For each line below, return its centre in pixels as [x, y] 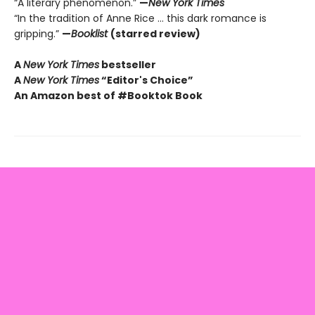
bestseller [128, 65]
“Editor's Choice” [146, 81]
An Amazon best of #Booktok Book [108, 96]
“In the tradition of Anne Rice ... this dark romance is [140, 19]
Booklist [91, 34]
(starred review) [155, 34]
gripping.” [38, 34]
